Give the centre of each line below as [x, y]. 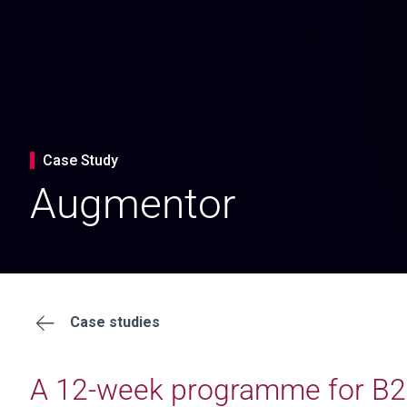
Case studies [115, 323]
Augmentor [133, 203]
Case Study [80, 160]
